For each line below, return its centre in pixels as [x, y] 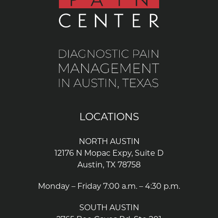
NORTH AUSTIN [109, 141]
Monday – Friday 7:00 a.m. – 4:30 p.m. [109, 186]
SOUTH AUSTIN [109, 207]
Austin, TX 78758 [109, 164]
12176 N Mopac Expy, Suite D [109, 153]
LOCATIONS [109, 116]
